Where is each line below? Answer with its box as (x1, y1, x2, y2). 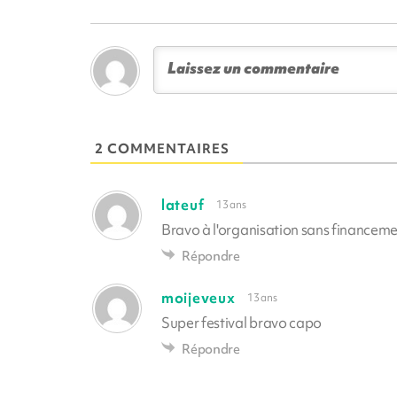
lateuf (161, 194, 205, 214)
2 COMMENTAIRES (95, 139, 230, 158)
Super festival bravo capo (161, 312, 322, 332)
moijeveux (161, 287, 236, 307)
